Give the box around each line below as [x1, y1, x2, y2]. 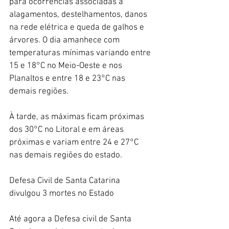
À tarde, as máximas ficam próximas [9, 111, 146, 122]
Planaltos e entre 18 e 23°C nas [9, 73, 127, 84]
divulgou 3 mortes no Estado [9, 188, 116, 199]
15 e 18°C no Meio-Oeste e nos [9, 60, 124, 71]
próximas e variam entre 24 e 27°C [9, 137, 141, 148]
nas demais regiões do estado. [9, 150, 122, 161]
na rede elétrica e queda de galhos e [9, 22, 146, 33]
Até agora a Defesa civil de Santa [9, 214, 133, 224]
